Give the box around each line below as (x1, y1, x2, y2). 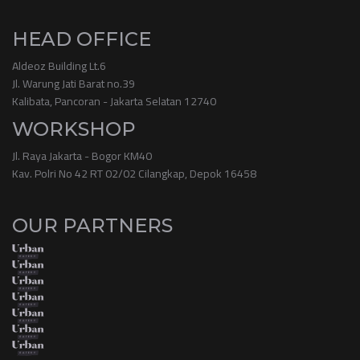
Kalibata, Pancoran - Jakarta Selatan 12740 (12, 91, 216, 112)
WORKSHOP (12, 117, 136, 141)
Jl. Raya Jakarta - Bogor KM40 (12, 145, 152, 167)
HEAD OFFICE (12, 27, 151, 51)
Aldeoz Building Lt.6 (12, 55, 106, 77)
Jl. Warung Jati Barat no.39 (12, 73, 135, 95)
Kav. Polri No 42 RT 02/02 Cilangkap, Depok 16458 (12, 163, 256, 185)
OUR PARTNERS (12, 214, 173, 238)
